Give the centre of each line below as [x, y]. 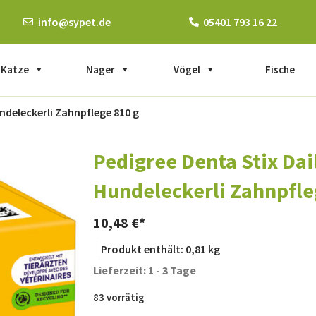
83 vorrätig [119, 298]
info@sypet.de [74, 22]
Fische [280, 70]
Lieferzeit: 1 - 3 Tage [145, 271]
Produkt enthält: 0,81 [154, 249]
